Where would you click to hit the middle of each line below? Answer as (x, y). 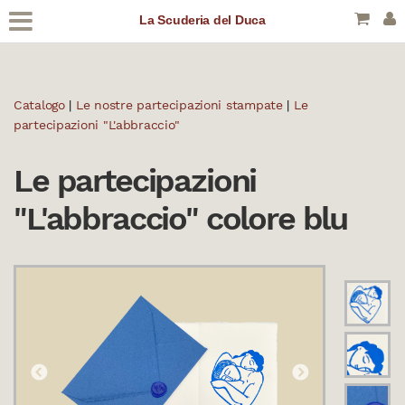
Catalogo (39, 105)
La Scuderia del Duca (202, 20)
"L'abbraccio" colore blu (181, 219)
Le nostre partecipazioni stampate (179, 105)
